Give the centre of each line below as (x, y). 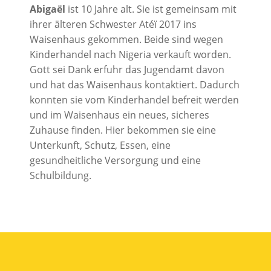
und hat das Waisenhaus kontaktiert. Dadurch (134, 85)
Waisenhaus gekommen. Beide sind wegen (126, 40)
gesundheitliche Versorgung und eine (115, 161)
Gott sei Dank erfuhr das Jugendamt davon (127, 70)
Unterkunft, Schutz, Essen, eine (100, 145)
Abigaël (48, 9)
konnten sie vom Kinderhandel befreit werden (134, 100)
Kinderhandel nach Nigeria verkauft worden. (130, 55)
